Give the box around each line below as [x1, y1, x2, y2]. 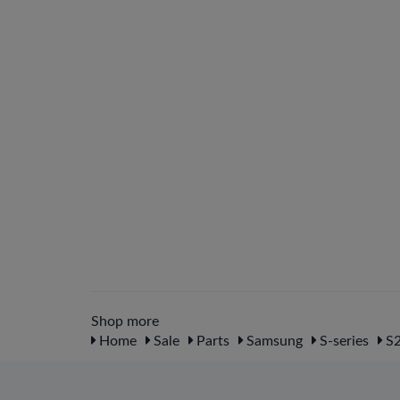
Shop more [91, 314, 159, 329]
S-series [316, 334, 369, 348]
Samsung [243, 334, 303, 348]
